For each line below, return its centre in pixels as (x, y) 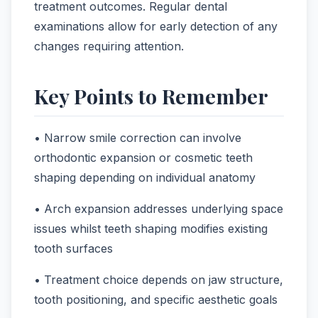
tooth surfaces (73, 249)
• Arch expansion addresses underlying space (159, 209)
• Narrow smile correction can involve (138, 138)
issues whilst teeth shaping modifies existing (151, 229)
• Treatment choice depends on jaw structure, (159, 280)
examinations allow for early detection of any (156, 27)
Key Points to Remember (151, 96)
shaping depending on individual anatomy (145, 178)
